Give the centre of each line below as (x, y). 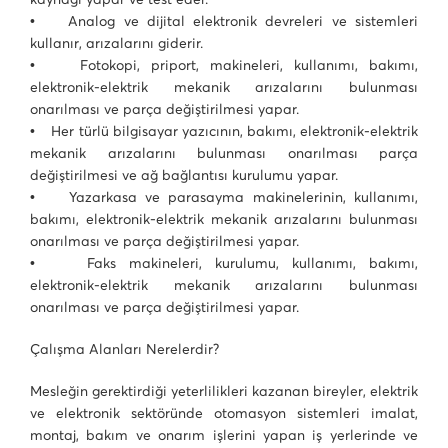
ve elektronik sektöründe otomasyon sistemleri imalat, (224, 413)
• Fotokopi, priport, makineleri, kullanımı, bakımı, (224, 65)
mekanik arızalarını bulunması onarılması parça (224, 153)
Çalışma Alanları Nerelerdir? (124, 349)
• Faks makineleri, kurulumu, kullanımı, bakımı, (224, 263)
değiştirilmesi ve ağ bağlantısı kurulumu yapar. (184, 175)
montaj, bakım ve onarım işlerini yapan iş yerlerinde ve (224, 435)
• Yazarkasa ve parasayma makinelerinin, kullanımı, (224, 197)
